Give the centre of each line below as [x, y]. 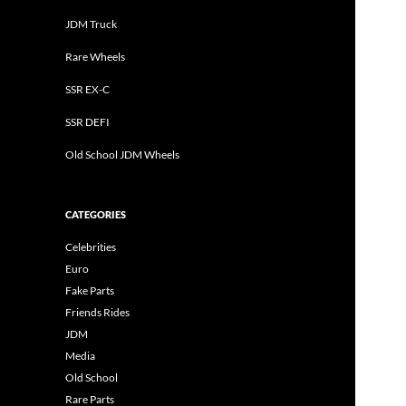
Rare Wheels [95, 57]
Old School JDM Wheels [122, 155]
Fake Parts [90, 290]
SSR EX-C [87, 89]
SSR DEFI [87, 122]
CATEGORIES [96, 214]
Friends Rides [97, 312]
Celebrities [91, 247]
